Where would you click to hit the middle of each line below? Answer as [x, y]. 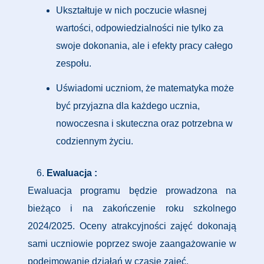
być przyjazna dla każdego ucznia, [128, 106]
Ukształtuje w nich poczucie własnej [131, 10]
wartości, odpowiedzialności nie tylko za [140, 28]
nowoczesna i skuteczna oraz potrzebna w [144, 123]
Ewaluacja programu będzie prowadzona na [132, 191]
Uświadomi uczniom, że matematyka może [145, 88]
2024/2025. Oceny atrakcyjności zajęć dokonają [132, 226]
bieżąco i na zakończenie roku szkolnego [132, 208]
